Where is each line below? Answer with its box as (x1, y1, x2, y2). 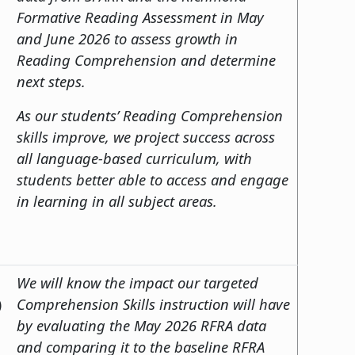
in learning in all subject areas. (17, 190, 221, 211)
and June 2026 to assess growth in (17, 28, 238, 48)
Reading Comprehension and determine (17, 49, 276, 70)
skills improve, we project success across (17, 126, 275, 147)
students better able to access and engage (17, 169, 288, 189)
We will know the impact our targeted (17, 272, 258, 292)
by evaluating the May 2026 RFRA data (17, 315, 266, 335)
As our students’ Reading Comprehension (17, 105, 283, 125)
